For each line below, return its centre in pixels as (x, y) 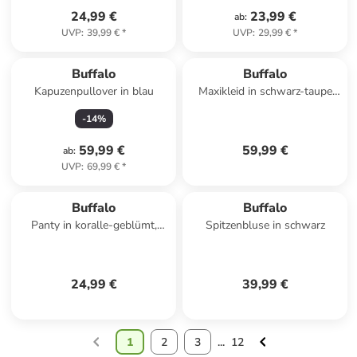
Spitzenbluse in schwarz (265, 225)
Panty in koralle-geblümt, (94, 225)
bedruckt (265, 107)
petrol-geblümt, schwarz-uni (94, 241)
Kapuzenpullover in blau (94, 91)
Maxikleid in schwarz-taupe (265, 91)
